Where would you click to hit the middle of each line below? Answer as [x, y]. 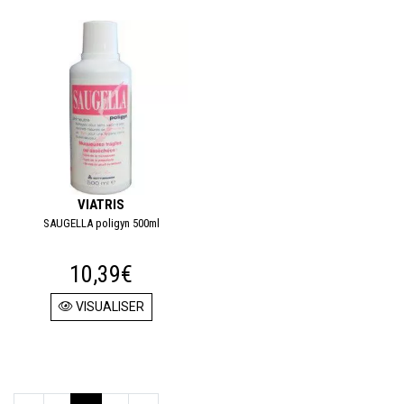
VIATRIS [101, 205]
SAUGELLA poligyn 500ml [101, 223]
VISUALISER [108, 307]
